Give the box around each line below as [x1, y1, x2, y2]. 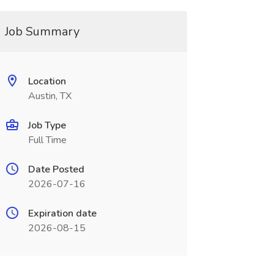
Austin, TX [28, 89, 72, 103]
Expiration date [28, 207, 97, 220]
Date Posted [28, 163, 84, 176]
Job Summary [4, 23, 80, 40]
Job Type [28, 119, 66, 132]
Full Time [28, 133, 67, 147]
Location [28, 75, 66, 88]
